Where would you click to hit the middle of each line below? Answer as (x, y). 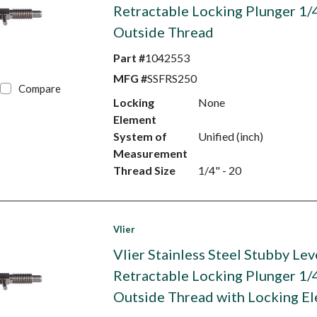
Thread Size (144, 170)
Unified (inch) (230, 136)
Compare (40, 88)
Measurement (150, 153)
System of (140, 136)
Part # (129, 58)
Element (134, 119)
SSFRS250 (172, 78)
